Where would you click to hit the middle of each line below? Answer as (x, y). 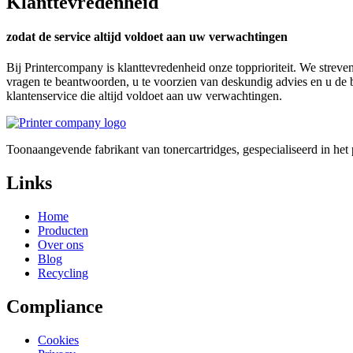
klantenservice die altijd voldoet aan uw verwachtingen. (144, 96)
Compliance (55, 307)
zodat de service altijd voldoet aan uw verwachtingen (147, 37)
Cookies (58, 340)
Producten (63, 231)
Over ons (61, 245)
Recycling (63, 273)
